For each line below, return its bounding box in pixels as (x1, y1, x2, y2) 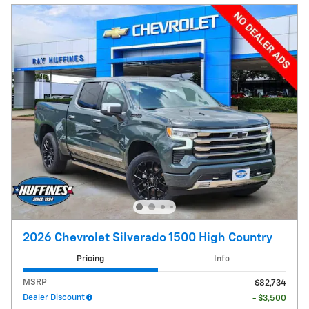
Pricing (76, 254, 104, 263)
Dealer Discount (23, 293, 85, 303)
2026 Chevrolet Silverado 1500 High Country (23, 231, 272, 244)
